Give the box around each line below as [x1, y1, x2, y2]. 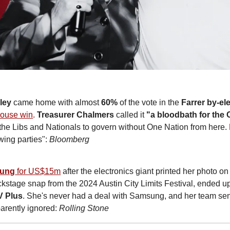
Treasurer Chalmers [37, 110, 114, 119]
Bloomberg [49, 135, 90, 144]
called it [114, 110, 147, 119]
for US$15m [15, 166, 61, 176]
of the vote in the [118, 98, 182, 107]
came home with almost [11, 98, 102, 107]
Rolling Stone [59, 203, 109, 213]
